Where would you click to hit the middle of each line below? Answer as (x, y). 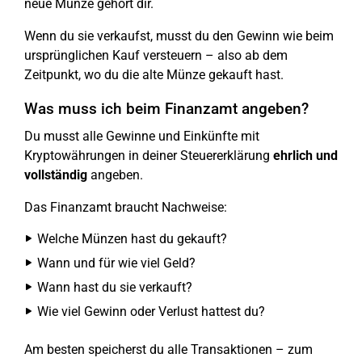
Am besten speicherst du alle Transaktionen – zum (168, 349)
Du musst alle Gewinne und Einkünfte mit (142, 136)
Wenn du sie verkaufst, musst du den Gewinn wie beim (179, 36)
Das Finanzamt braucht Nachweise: (126, 207)
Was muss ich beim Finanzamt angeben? (166, 109)
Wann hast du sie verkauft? (115, 287)
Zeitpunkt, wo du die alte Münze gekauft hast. (154, 75)
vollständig (56, 175)
